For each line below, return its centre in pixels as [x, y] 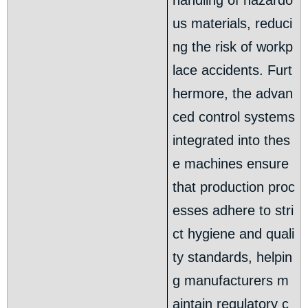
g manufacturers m [231, 281]
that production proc [234, 187]
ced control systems [234, 117]
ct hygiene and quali [234, 234]
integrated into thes [232, 141]
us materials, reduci [233, 24]
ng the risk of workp [233, 47]
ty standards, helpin [233, 257]
